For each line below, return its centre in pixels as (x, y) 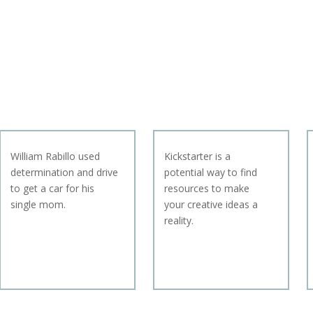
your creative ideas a (211, 205)
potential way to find (211, 173)
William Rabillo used (55, 156)
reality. (179, 221)
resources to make (207, 189)
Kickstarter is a (198, 156)
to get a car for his (52, 189)
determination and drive (64, 173)
